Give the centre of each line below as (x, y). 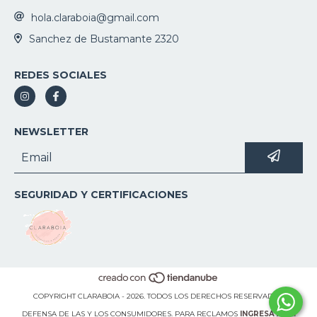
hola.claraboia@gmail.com (95, 17)
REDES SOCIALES (60, 75)
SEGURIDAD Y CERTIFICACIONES (101, 195)
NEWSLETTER (51, 132)
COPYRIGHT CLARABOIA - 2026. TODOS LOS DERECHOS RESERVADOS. (158, 296)
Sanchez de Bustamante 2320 (104, 39)
